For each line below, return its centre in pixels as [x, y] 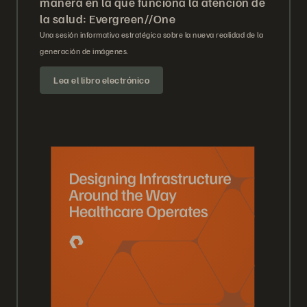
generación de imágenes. [84, 51]
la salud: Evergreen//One [108, 19]
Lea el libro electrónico [101, 80]
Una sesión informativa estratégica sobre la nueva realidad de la [151, 35]
